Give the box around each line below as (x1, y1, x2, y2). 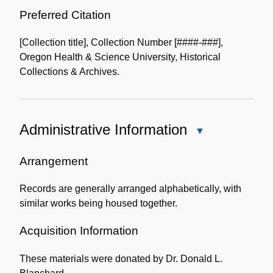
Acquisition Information (19, 224, 138, 238)
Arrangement (19, 155, 88, 168)
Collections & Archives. (19, 66, 119, 77)
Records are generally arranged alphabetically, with (19, 183, 241, 194)
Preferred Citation (19, 8, 111, 21)
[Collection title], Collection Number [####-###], (19, 37, 223, 48)
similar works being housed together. (19, 198, 177, 209)
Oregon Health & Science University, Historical (19, 52, 221, 63)
